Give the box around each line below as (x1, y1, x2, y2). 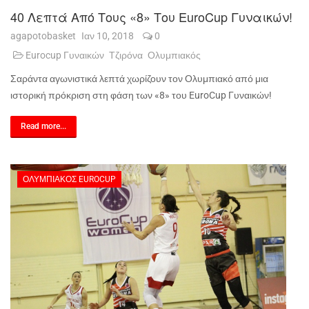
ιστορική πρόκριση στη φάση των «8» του (10, 90, 189, 101)
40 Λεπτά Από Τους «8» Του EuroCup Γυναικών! (10, 8, 292, 26)
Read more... (21, 121, 66, 131)
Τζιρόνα (109, 50, 143, 61)
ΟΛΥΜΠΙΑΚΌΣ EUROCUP (23, 175, 116, 184)
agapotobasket (10, 30, 76, 41)
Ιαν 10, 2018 (81, 30, 136, 41)
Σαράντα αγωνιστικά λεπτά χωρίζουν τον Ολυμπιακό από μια (10, 73, 268, 84)
